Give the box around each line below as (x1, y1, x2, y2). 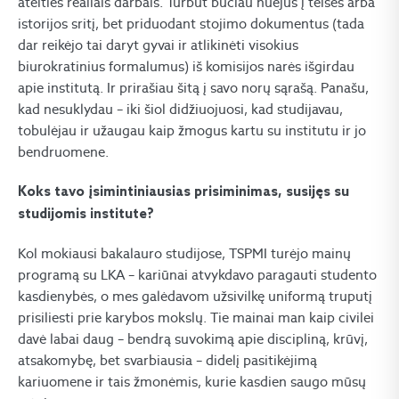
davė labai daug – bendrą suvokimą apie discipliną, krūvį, (18, 330, 368, 348)
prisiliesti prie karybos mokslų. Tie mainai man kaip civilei (18, 309, 374, 327)
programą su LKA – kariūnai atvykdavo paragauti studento (18, 266, 377, 284)
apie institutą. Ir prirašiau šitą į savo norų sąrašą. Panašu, (18, 79, 369, 97)
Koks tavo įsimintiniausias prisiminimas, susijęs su (18, 184, 349, 201)
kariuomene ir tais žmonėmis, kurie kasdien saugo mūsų (18, 373, 366, 391)
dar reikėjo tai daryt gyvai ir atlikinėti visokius (18, 37, 298, 54)
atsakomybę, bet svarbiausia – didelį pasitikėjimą (18, 352, 317, 370)
